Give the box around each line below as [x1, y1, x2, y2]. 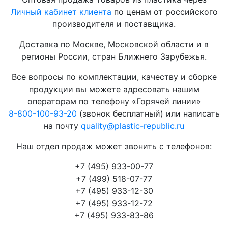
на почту [44, 121, 81, 131]
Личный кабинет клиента [10, 7, 111, 17]
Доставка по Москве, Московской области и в [19, 39, 209, 49]
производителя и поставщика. [52, 19, 176, 29]
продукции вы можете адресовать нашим [28, 84, 199, 94]
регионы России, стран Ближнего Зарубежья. [21, 51, 207, 62]
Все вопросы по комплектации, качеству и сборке [11, 72, 217, 82]
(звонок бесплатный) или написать [76, 108, 220, 119]
